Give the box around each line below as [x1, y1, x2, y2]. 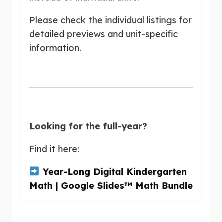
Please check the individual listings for [29, 14, 192, 26]
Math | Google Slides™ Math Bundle [29, 179, 193, 191]
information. [29, 42, 81, 54]
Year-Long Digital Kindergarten [42, 166, 187, 177]
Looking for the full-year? [29, 120, 147, 132]
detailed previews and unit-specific [29, 28, 178, 40]
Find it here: [29, 143, 79, 155]
